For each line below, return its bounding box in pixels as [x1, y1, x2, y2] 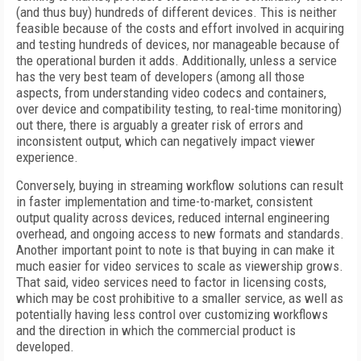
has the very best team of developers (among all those [16, 68, 305, 85]
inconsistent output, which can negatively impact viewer [16, 133, 315, 149]
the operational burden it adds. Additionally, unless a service [16, 52, 337, 68]
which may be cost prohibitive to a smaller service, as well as [16, 290, 343, 306]
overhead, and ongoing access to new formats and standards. [16, 226, 344, 242]
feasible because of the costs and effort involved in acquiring [16, 20, 344, 36]
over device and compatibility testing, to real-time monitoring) [16, 101, 342, 117]
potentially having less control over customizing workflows [16, 306, 328, 322]
